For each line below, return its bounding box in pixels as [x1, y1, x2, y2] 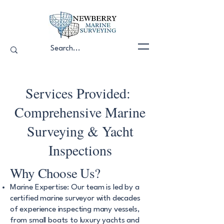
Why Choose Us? [10, 164, 100, 182]
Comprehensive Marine [14, 102, 145, 121]
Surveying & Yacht [26, 121, 133, 140]
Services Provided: [25, 83, 135, 102]
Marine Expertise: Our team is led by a [10, 183, 139, 191]
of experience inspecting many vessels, [10, 205, 139, 213]
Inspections [48, 140, 112, 159]
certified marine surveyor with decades [10, 194, 140, 202]
